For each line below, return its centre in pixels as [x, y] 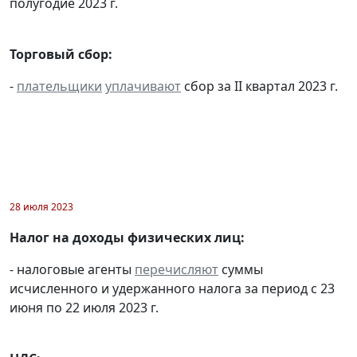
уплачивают [143, 86]
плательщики [59, 86]
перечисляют [177, 269]
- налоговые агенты [72, 269]
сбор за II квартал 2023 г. [259, 86]
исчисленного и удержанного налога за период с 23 [172, 288]
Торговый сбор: [61, 54]
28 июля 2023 [41, 206]
